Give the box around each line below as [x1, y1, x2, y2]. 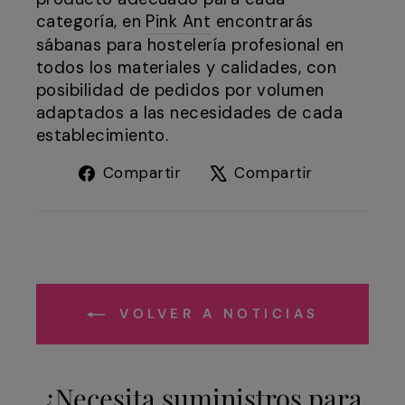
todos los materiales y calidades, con [36, 57, 337, 80]
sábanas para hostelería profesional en [36, 34, 344, 57]
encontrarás [211, 11, 314, 33]
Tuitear [325, 160, 381, 183]
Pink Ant [146, 11, 212, 33]
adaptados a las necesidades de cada [36, 102, 344, 125]
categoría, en [36, 11, 146, 33]
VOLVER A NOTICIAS [111, 305, 319, 324]
